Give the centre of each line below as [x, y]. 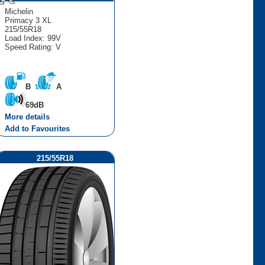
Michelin [19, 11]
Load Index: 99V [33, 38]
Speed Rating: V [33, 47]
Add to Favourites [37, 128]
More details [27, 117]
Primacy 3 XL [28, 20]
